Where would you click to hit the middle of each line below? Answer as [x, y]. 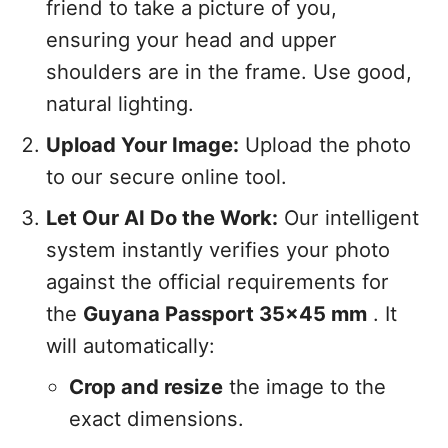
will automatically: [131, 345]
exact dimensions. [156, 418]
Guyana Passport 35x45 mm [225, 313]
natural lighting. [120, 103]
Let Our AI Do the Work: [162, 217]
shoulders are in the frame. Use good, [229, 71]
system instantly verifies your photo [218, 249]
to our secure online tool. [167, 176]
